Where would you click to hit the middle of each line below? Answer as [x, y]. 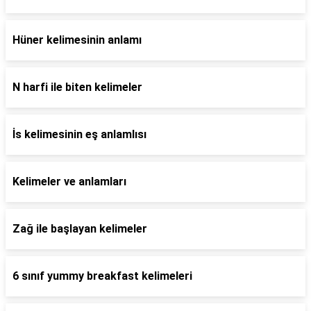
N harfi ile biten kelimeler [77, 87]
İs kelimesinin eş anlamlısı [79, 134]
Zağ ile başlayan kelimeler [80, 229]
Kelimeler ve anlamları [69, 182]
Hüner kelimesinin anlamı [77, 40]
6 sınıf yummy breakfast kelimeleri [102, 276]
